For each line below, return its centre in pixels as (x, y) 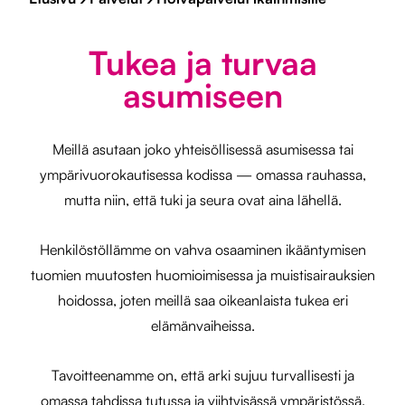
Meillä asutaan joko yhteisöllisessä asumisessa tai (202, 149)
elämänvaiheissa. (202, 325)
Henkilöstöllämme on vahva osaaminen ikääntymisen (202, 250)
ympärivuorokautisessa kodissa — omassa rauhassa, (202, 174)
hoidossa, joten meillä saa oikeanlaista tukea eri (202, 300)
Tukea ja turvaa (202, 63)
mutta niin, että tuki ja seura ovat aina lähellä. (202, 200)
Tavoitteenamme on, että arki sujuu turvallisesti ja (202, 375)
